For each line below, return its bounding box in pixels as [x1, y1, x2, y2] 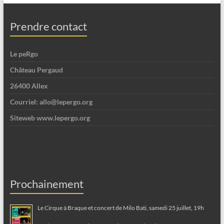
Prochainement [9, 177, 83, 191]
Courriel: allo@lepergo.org [9, 97, 92, 106]
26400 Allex [9, 81, 48, 90]
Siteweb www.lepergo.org [9, 113, 90, 122]
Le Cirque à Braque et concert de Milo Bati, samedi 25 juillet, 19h [37, 204, 204, 212]
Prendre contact [9, 19, 87, 33]
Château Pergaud [9, 65, 63, 74]
